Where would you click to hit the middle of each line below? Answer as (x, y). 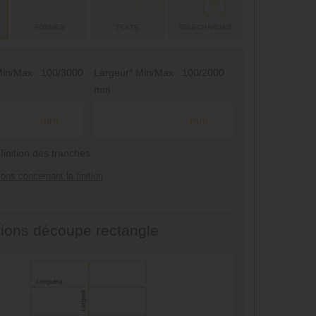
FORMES (49, 27)
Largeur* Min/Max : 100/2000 (159, 73)
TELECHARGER (206, 27)
